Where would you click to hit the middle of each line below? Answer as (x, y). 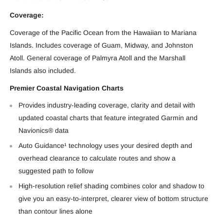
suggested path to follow (56, 171)
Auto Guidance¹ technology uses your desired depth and (105, 146)
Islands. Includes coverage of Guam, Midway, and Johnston (101, 45)
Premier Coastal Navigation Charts (67, 88)
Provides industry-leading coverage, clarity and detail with (107, 105)
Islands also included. (43, 70)
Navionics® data (44, 131)
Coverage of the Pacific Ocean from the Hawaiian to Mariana (103, 32)
